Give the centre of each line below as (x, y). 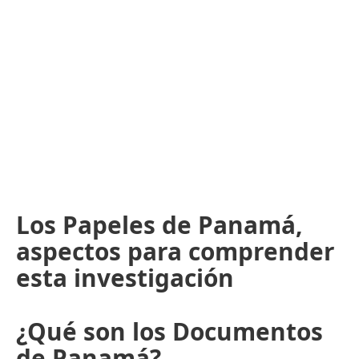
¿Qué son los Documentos (169, 331)
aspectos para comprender (175, 251)
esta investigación (125, 277)
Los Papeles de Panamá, (159, 224)
